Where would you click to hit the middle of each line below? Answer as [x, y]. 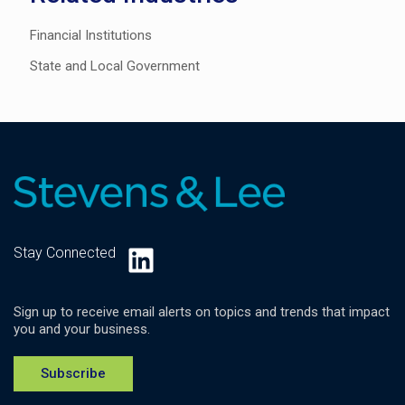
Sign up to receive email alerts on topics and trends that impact [202, 312]
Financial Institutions [91, 36]
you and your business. [82, 330]
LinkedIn [184, 259]
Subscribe [73, 374]
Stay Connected [65, 253]
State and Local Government [115, 66]
